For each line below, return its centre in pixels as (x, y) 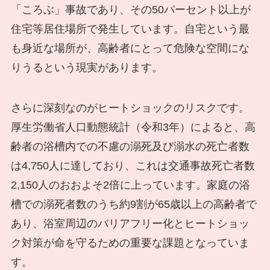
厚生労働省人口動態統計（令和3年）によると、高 (133, 127)
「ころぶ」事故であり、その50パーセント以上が (130, 9)
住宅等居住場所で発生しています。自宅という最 (130, 29)
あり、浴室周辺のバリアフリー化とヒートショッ (130, 224)
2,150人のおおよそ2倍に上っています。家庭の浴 (130, 185)
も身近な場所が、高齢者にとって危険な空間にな (130, 48)
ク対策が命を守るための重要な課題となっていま (130, 243)
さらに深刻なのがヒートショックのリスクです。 (130, 108)
